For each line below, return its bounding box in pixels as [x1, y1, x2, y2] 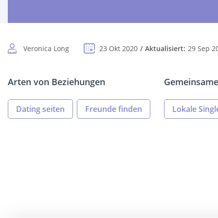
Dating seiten [16, 104, 65, 115]
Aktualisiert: [145, 44, 185, 54]
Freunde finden [85, 104, 142, 115]
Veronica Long [23, 44, 69, 54]
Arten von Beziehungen [8, 76, 105, 88]
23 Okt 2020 [99, 44, 138, 54]
